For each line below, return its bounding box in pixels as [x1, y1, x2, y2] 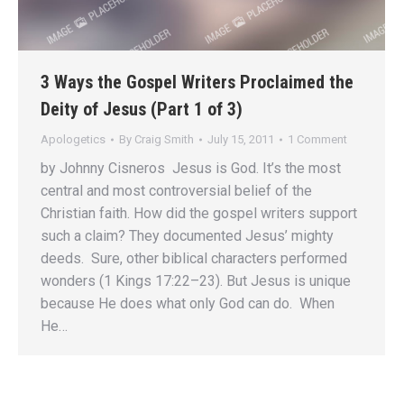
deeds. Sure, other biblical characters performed [41, 249, 347, 267]
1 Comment [288, 132, 347, 146]
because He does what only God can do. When [41, 294, 335, 312]
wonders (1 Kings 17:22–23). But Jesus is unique [41, 271, 351, 289]
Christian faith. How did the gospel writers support [41, 204, 357, 222]
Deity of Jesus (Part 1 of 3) [41, 97, 243, 120]
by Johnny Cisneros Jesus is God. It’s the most [41, 159, 341, 177]
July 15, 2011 [207, 132, 274, 146]
